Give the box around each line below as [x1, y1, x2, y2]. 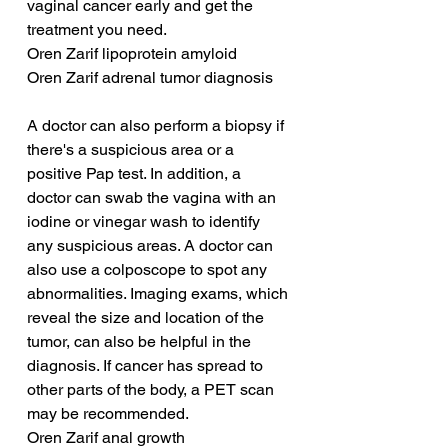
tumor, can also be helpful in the [27, 332, 255, 351]
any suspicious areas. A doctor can [27, 236, 277, 255]
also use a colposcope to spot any [27, 260, 271, 279]
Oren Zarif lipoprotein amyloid [27, 44, 237, 63]
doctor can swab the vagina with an [27, 188, 280, 207]
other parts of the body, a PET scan [27, 380, 278, 399]
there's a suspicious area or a [27, 140, 238, 159]
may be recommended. [27, 404, 189, 423]
